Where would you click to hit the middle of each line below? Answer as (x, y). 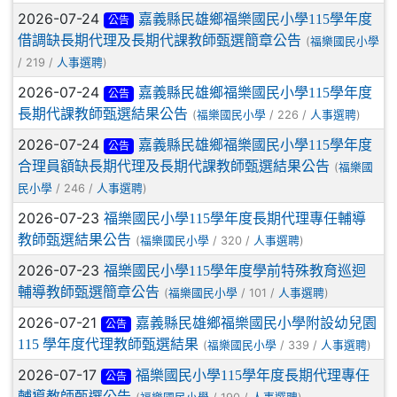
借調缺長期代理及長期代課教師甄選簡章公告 (160, 40)
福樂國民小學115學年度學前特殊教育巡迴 (235, 270)
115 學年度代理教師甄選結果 (108, 344)
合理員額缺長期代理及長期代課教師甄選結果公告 (174, 166)
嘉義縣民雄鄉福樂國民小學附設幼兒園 (256, 323)
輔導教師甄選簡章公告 (89, 292)
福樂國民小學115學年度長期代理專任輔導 (235, 218)
